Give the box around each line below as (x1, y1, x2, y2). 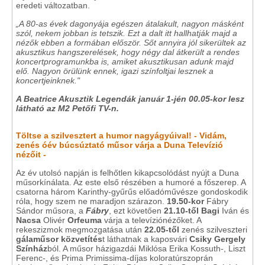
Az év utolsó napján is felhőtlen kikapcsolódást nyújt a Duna (16, 168, 239, 177)
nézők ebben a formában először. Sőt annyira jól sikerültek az (16, 38, 246, 47)
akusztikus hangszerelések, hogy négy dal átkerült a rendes (16, 47, 240, 57)
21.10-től (164, 206, 199, 215)
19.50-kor (167, 196, 204, 206)
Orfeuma (67, 215, 102, 225)
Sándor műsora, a (16, 206, 86, 215)
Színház (16, 244, 47, 253)
